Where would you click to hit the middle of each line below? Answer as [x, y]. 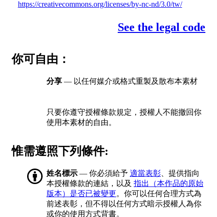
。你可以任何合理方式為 [159, 194]
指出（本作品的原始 [169, 184]
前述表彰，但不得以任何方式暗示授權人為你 [124, 204]
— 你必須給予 [104, 173]
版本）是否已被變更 [81, 194]
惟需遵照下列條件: [60, 151]
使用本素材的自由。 [81, 123]
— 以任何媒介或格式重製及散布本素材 [130, 81]
